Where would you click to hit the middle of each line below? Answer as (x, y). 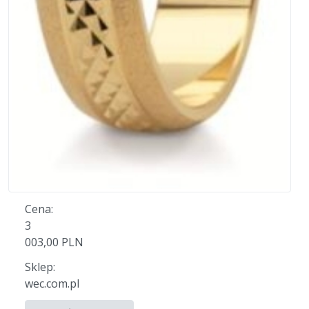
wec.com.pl (52, 283)
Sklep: (40, 267)
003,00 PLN (54, 242)
